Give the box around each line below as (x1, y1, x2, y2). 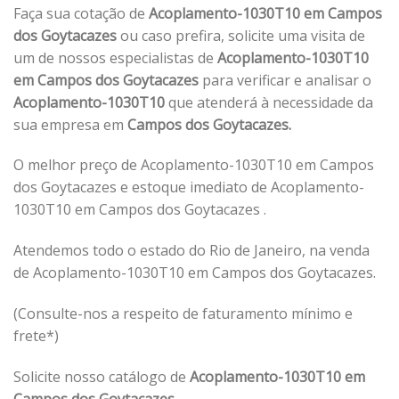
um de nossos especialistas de (13, 47, 214, 68)
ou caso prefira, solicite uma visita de (120, 25, 365, 45)
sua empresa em (13, 114, 124, 134)
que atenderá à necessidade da (165, 92, 373, 112)
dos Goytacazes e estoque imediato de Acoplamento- (13, 177, 364, 198)
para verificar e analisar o (202, 69, 371, 90)
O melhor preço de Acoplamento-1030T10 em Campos (13, 155, 374, 175)
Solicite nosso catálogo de (13, 366, 190, 387)
